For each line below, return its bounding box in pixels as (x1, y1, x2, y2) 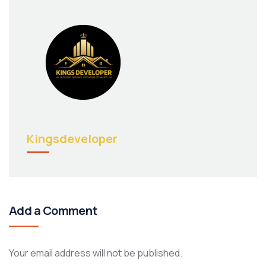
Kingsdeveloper (27, 131, 118, 147)
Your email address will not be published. (9, 246, 182, 259)
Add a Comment (9, 202, 97, 218)
